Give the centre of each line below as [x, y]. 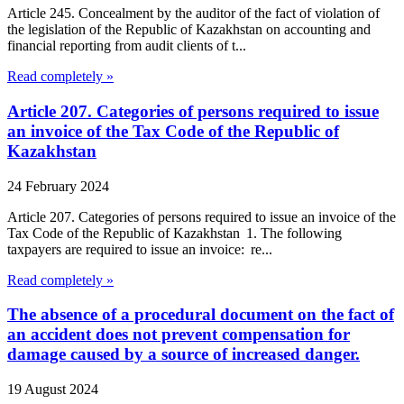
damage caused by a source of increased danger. [184, 354]
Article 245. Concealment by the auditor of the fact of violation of [193, 14]
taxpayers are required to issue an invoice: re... [140, 249]
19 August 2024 [53, 390]
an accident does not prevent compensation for [179, 335]
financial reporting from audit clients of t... [127, 46]
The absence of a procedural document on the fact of [201, 315]
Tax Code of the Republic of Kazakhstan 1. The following [174, 233]
